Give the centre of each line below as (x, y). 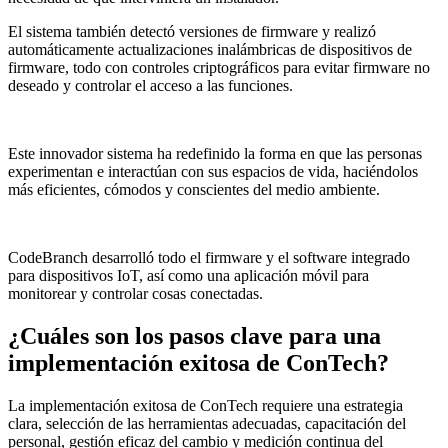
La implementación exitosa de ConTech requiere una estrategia (205, 406)
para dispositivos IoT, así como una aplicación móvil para (188, 276)
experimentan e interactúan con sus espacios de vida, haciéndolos (213, 172)
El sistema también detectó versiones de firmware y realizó (192, 32)
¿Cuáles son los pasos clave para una (194, 336)
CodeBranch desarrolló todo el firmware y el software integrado (209, 258)
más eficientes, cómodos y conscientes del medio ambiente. (194, 190)
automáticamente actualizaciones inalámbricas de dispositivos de (210, 50)
